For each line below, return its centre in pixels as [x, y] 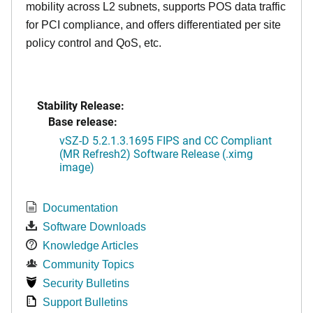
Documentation [80, 208]
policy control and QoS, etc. [94, 43]
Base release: [83, 121]
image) [77, 167]
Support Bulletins [85, 302]
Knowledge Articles [90, 246]
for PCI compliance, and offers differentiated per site [153, 25]
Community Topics [88, 264]
